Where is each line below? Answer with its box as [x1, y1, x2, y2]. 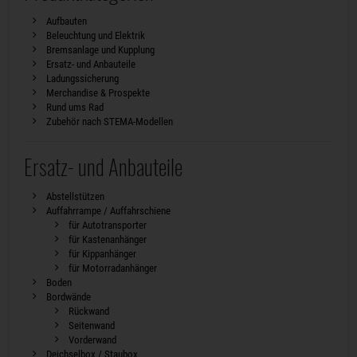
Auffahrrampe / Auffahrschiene [45, 204, 171, 217]
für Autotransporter [68, 218, 147, 231]
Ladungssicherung [45, 72, 119, 84]
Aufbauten [45, 14, 87, 27]
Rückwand [68, 304, 109, 317]
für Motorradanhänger [68, 261, 157, 274]
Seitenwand [68, 319, 115, 331]
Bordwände [45, 290, 91, 303]
